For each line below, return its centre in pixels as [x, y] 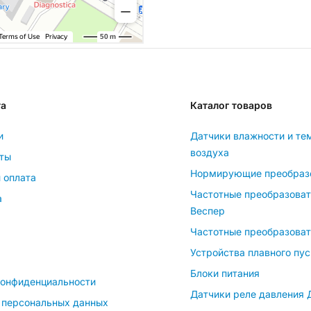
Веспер [208, 210]
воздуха [210, 152]
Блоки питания [225, 273]
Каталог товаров [231, 105]
